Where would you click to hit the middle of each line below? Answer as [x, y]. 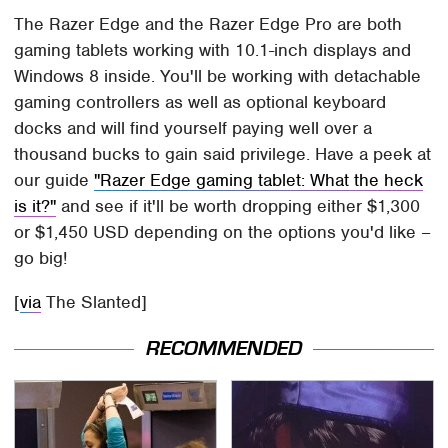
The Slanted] [94, 301]
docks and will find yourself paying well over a [193, 127]
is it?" [35, 205]
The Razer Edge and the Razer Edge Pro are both [208, 23]
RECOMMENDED [224, 348]
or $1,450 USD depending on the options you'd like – [223, 231]
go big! [41, 257]
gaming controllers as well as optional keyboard [200, 101]
